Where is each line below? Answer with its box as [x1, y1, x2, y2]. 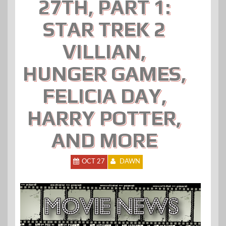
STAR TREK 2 [43, 18, 165, 41]
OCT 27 [82, 158, 105, 165]
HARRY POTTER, [27, 106, 181, 130]
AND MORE [51, 129, 157, 152]
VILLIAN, [63, 40, 146, 63]
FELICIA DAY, [42, 84, 166, 107]
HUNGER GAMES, [22, 62, 186, 85]
